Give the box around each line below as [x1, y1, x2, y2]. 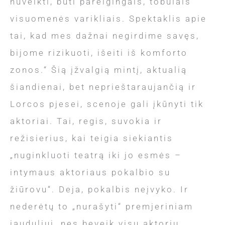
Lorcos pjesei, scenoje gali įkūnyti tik [10, 99, 204, 109]
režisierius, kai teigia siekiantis [10, 133, 173, 143]
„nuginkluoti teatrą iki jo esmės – [10, 150, 182, 160]
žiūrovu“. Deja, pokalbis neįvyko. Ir [10, 184, 189, 194]
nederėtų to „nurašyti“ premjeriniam [10, 201, 193, 211]
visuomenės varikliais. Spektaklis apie [10, 14, 207, 24]
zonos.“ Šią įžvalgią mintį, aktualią [10, 65, 187, 75]
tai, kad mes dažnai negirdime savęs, [10, 31, 199, 41]
